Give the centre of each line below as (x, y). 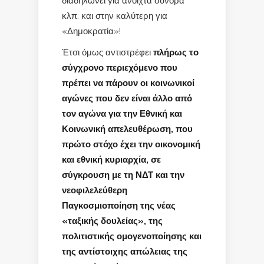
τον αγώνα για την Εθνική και (122, 113)
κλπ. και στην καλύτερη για (115, 16)
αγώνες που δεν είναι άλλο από (127, 98)
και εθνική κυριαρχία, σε (111, 159)
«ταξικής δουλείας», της (112, 221)
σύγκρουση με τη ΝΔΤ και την (123, 175)
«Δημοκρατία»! (91, 31)
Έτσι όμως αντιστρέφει (108, 52)
